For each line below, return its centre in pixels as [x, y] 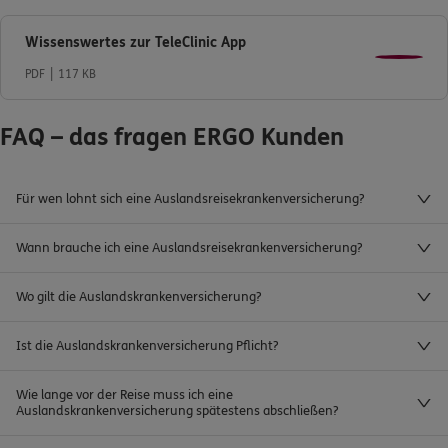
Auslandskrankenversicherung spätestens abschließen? [177, 411]
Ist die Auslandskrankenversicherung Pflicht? [147, 346]
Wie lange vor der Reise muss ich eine [124, 395]
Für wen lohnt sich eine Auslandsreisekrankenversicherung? [190, 199]
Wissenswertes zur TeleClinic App [135, 42]
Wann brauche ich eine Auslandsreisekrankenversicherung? [189, 248]
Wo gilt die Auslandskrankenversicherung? [138, 297]
